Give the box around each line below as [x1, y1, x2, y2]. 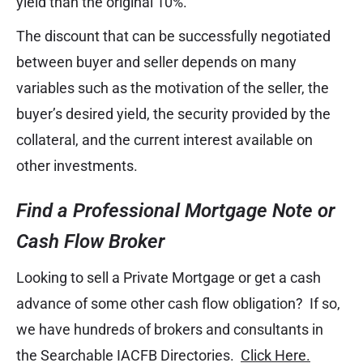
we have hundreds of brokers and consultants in [16, 321, 323, 339]
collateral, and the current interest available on [16, 131, 313, 149]
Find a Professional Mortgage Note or [16, 199, 335, 223]
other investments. [16, 157, 138, 175]
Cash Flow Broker [16, 230, 164, 254]
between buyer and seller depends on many [16, 53, 297, 71]
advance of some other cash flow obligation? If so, [16, 295, 340, 313]
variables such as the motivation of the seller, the [16, 79, 329, 97]
